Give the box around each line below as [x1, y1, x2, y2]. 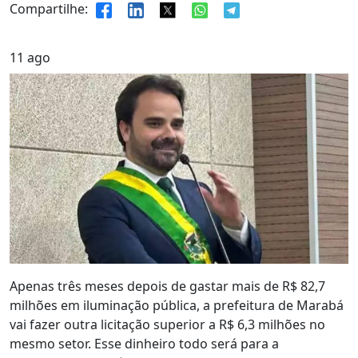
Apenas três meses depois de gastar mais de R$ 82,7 [10, 277, 325, 296]
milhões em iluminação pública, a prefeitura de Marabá [10, 296, 344, 315]
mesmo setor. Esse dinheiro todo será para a [10, 335, 279, 353]
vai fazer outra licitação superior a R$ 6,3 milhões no [10, 316, 325, 334]
